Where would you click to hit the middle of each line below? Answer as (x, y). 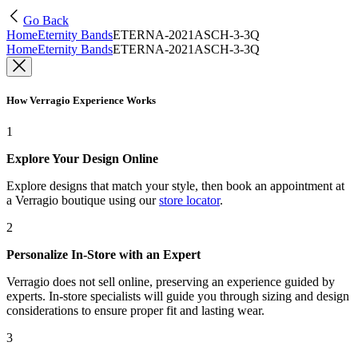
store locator (189, 201)
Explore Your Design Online (82, 159)
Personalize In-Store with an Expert (103, 255)
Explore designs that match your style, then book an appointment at (175, 186)
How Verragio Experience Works (81, 101)
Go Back (46, 20)
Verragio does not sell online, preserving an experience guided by (171, 282)
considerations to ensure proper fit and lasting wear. (135, 311)
